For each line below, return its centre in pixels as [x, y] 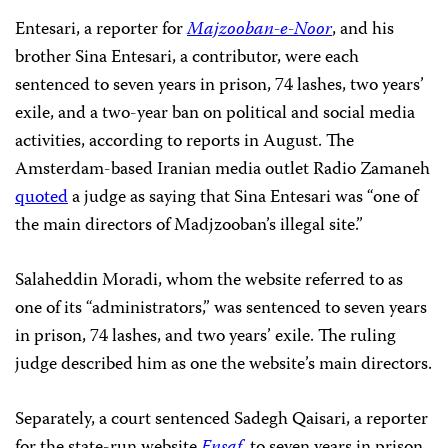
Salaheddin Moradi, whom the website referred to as [209, 281]
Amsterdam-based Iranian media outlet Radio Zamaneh [222, 170]
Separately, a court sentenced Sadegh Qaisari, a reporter [221, 420]
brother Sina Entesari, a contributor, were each [187, 58]
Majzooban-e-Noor [259, 30]
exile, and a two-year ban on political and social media [215, 114]
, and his [363, 30]
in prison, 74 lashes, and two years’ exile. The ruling [205, 337]
